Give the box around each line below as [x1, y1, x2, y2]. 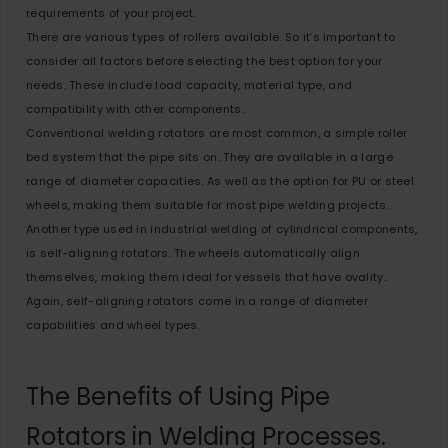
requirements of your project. [26, 5, 196, 21]
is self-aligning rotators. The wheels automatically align [26, 245, 361, 261]
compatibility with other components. [26, 101, 244, 117]
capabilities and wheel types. [26, 317, 200, 333]
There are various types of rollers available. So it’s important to [26, 29, 396, 45]
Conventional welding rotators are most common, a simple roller [26, 125, 408, 141]
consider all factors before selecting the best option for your [26, 53, 383, 69]
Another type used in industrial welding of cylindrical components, [26, 221, 418, 237]
